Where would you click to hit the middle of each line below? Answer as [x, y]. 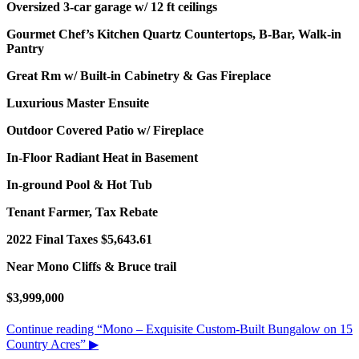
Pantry [25, 48]
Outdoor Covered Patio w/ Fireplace [105, 130]
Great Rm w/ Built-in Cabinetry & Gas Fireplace [139, 75]
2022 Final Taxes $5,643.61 [79, 239]
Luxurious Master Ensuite [78, 103]
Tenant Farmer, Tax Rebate [82, 212]
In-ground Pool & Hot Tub [79, 184]
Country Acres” [46, 345]
